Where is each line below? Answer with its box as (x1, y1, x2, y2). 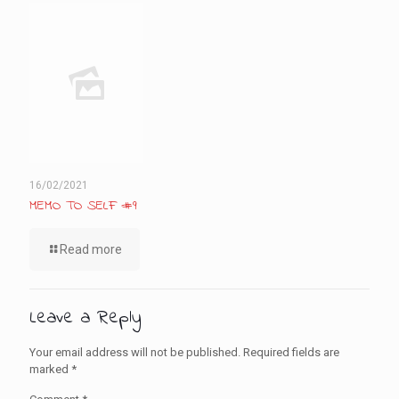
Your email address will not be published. (29, 346, 240, 359)
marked (29, 362, 71, 376)
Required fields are (243, 346, 339, 359)
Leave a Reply (29, 305, 142, 331)
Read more (60, 242, 122, 256)
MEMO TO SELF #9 (29, 195, 137, 216)
